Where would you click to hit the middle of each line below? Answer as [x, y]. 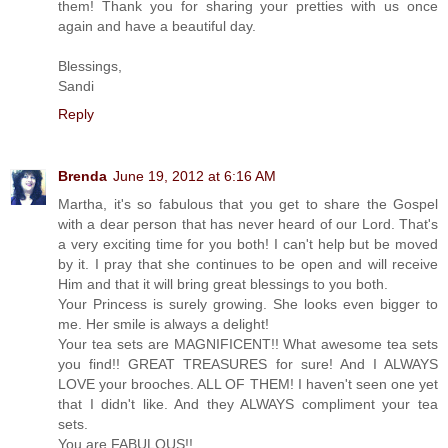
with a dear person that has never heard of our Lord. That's [248, 224]
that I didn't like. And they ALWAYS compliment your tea [248, 404]
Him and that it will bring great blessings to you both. [223, 284]
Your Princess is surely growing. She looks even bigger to [248, 304]
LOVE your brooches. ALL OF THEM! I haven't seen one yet [248, 384]
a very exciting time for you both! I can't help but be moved [248, 244]
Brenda [82, 176]
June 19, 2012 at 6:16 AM [194, 176]
